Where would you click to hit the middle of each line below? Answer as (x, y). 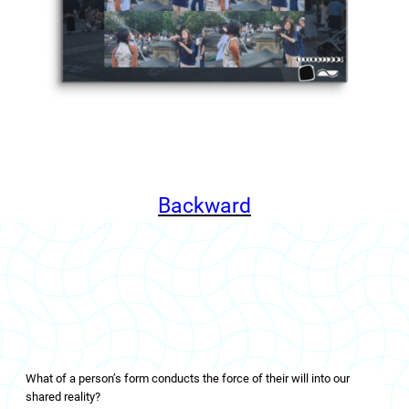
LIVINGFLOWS (69, 346)
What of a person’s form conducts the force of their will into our (188, 379)
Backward (204, 205)
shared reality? (63, 397)
